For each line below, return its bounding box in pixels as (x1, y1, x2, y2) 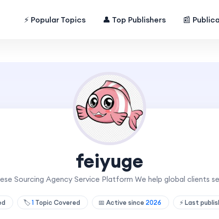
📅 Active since (98, 198, 146, 206)
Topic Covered (33, 198, 82, 206)
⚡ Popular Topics (24, 15, 86, 24)
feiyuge (76, 149, 143, 173)
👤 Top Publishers (103, 15, 166, 24)
